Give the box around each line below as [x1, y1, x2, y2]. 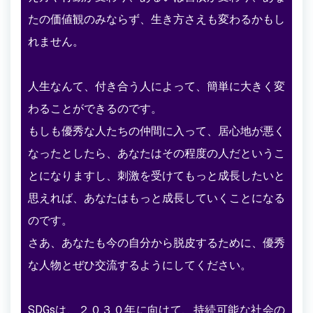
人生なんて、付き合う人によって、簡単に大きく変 [28, 79, 285, 93]
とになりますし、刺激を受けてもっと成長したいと [28, 168, 285, 182]
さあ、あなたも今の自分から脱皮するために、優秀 [28, 235, 285, 249]
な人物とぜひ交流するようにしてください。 [28, 258, 252, 272]
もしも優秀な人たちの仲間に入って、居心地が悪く [28, 124, 285, 138]
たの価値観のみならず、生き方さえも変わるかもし [28, 12, 285, 26]
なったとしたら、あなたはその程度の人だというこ [28, 146, 285, 160]
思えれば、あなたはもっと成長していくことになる [28, 191, 285, 205]
